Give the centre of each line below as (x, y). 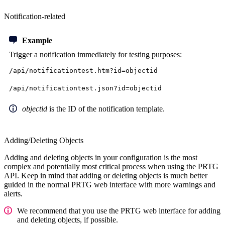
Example (37, 41)
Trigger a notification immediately (63, 55)
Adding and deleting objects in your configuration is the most (101, 158)
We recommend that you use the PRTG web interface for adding (119, 211)
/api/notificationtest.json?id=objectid (85, 88)
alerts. (13, 194)
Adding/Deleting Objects (44, 141)
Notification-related (35, 17)
